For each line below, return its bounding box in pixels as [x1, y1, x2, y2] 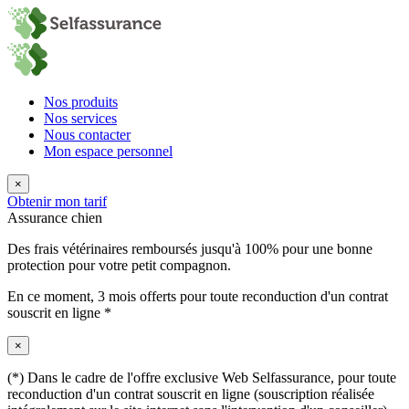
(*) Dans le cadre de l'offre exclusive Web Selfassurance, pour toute [7, 370, 396, 385]
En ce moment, [7, 288, 98, 304]
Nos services [44, 110, 117, 126]
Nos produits [44, 94, 118, 110]
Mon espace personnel [44, 143, 173, 159]
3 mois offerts [98, 288, 176, 304]
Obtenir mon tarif [7, 194, 107, 209]
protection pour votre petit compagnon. [7, 257, 231, 273]
